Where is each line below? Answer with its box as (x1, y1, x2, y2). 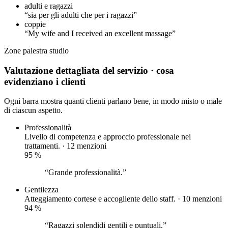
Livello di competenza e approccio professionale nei (24, 132, 191, 141)
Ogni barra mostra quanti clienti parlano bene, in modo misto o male (4, 97, 222, 106)
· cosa (151, 65, 174, 76)
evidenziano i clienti (4, 76, 85, 87)
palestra (23, 46, 49, 55)
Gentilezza (24, 185, 59, 194)
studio (49, 46, 69, 55)
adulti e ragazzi (24, 1, 73, 10)
